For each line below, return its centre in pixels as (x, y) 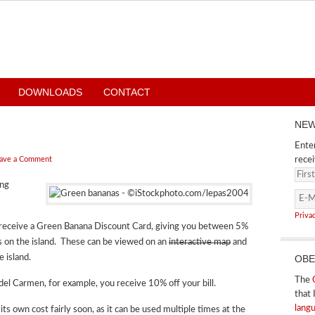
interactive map (200, 242)
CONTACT (127, 92)
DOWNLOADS (50, 92)
